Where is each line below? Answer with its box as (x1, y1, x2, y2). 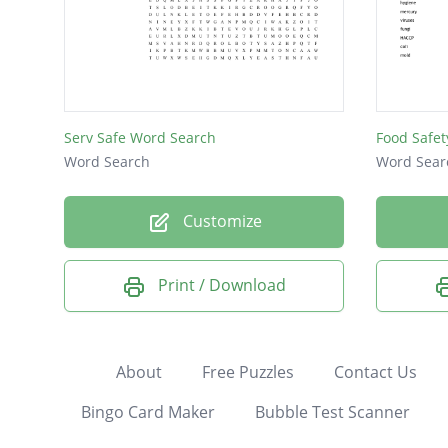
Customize (178, 210, 262, 233)
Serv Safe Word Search (64, 128, 216, 148)
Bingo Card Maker (80, 400, 215, 423)
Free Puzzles (201, 360, 294, 383)
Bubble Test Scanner (254, 400, 410, 423)
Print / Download (158, 274, 286, 297)
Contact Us (333, 360, 417, 383)
